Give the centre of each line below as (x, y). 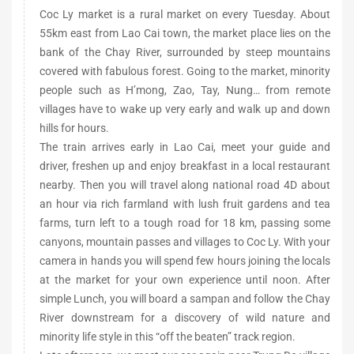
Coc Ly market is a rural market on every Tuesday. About (185, 14)
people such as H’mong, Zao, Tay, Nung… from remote (185, 90)
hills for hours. (74, 128)
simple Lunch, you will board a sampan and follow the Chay (185, 299)
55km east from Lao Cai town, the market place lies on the (185, 33)
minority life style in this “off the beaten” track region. (168, 337)
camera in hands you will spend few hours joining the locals (185, 261)
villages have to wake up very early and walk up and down (185, 109)
